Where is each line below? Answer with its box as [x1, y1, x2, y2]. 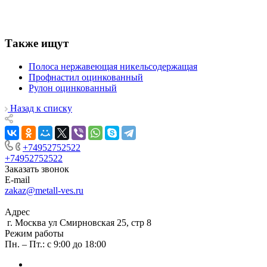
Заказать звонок [5, 164, 69, 175]
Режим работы [5, 228, 64, 239]
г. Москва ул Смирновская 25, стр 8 [5, 218, 151, 228]
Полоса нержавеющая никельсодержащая [29, 61, 197, 72]
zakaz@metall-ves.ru [5, 185, 83, 196]
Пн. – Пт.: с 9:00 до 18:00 [5, 239, 106, 250]
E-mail [5, 175, 30, 185]
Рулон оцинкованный [29, 83, 117, 94]
